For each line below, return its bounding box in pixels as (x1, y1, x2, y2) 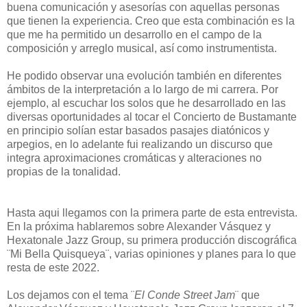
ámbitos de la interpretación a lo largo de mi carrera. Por (7, 84, 278, 96)
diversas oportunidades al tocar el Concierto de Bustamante (7, 111, 297, 123)
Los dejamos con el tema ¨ (7, 289, 134, 302)
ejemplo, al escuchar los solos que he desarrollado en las (7, 97, 286, 110)
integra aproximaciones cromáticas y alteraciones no (7, 152, 262, 164)
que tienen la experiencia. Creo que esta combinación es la (7, 15, 295, 27)
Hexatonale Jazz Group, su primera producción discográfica (7, 234, 297, 247)
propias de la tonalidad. (7, 166, 121, 178)
